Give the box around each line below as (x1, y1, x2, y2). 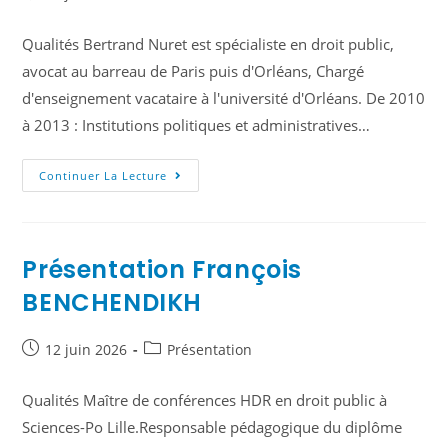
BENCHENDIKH (22, 285, 203, 319)
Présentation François (22, 252, 303, 286)
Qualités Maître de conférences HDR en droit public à (22, 389, 388, 411)
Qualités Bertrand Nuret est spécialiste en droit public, (22, 33, 395, 55)
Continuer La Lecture (39, 167, 168, 183)
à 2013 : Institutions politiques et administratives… (22, 114, 371, 136)
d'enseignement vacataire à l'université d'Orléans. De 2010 (22, 87, 426, 109)
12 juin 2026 (45, 339, 128, 359)
